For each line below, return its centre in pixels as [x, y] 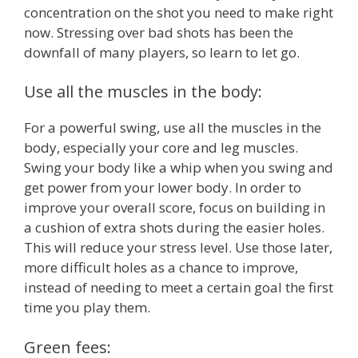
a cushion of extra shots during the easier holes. [174, 228]
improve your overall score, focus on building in [175, 208]
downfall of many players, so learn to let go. [162, 52]
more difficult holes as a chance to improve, [161, 268]
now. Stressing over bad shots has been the [159, 32]
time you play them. [87, 308]
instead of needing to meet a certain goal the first [179, 288]
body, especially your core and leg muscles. [161, 148]
